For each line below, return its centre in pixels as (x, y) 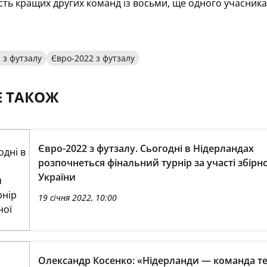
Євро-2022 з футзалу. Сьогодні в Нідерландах (146, 148)
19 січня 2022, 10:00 (77, 198)
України (57, 177)
